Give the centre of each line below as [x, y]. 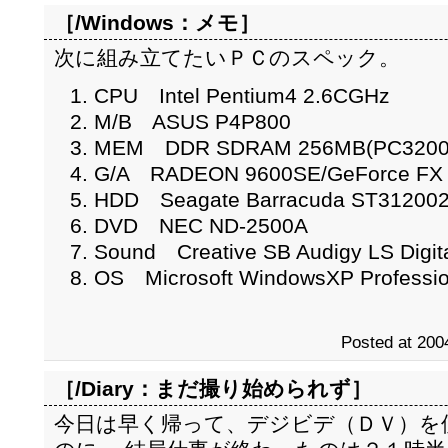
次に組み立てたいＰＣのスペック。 [227, 57]
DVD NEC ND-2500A [201, 225]
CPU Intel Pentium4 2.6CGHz [242, 95]
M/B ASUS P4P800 [192, 121]
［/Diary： [104, 388]
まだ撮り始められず [253, 388]
